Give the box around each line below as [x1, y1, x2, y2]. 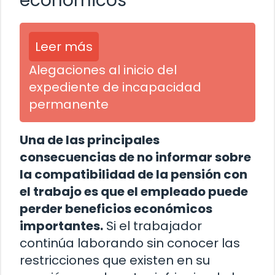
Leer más [35, 38, 93, 56]
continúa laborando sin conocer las [20, 234, 240, 252]
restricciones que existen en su [20, 252, 210, 269]
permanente [29, 96, 109, 114]
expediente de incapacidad [29, 79, 201, 96]
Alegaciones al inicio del [29, 61, 177, 79]
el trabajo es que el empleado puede [20, 183, 248, 201]
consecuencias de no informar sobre [20, 149, 251, 166]
